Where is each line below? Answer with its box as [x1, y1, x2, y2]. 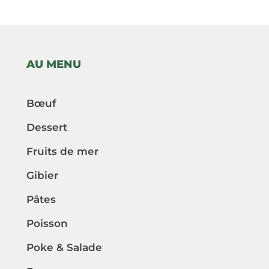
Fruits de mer [26, 145, 98, 158]
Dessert [26, 121, 67, 134]
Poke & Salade [26, 241, 102, 254]
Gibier [26, 169, 58, 182]
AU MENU [26, 58, 81, 71]
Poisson [26, 217, 68, 230]
